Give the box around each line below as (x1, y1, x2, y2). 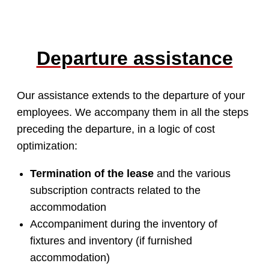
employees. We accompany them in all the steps (17, 106, 249, 118)
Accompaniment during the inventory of (29, 217, 217, 230)
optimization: (17, 139, 77, 152)
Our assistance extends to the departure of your (17, 89, 245, 101)
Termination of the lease (29, 167, 154, 180)
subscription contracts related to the (29, 184, 201, 196)
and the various (153, 167, 231, 180)
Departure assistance (36, 47, 233, 69)
